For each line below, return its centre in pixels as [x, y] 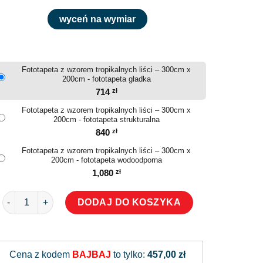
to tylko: [129, 254]
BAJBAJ [92, 254]
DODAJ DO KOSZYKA [129, 202]
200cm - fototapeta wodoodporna [106, 160]
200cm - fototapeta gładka [106, 79]
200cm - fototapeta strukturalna [106, 119]
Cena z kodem [41, 254]
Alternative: [121, 235]
